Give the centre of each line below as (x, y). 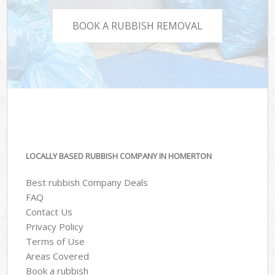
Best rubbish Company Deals (87, 182)
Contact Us (49, 211)
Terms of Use (56, 241)
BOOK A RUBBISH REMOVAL (137, 25)
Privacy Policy (55, 226)
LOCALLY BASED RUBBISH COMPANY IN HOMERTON (119, 156)
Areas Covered (58, 256)
